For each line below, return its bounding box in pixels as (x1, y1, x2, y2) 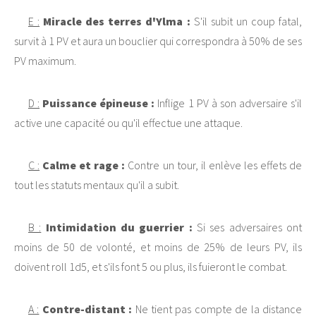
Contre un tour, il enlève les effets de (125, 157, 303, 172)
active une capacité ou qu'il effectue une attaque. (14, 115, 243, 130)
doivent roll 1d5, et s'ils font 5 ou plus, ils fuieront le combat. (14, 259, 287, 274)
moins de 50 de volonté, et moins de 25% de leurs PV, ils (14, 239, 302, 254)
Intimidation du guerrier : (45, 219, 193, 234)
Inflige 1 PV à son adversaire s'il (154, 95, 303, 110)
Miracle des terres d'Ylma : (43, 13, 190, 28)
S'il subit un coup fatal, (190, 13, 303, 28)
